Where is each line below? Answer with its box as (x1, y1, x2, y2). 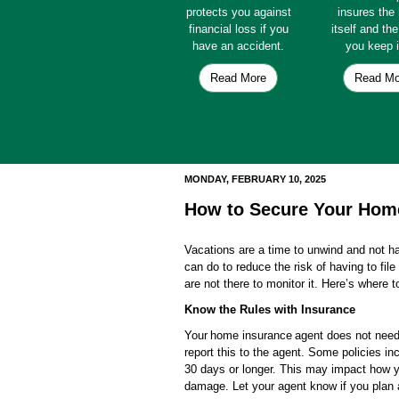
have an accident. (192, 39, 285, 53)
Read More (210, 71, 267, 85)
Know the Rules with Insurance (184, 303, 355, 316)
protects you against (185, 5, 291, 19)
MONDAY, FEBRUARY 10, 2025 (184, 174, 326, 184)
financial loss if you (188, 22, 289, 36)
